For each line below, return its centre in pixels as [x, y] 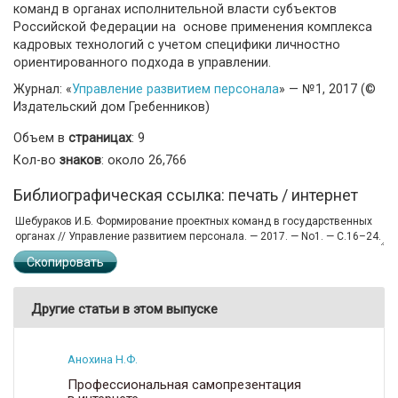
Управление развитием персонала [175, 88]
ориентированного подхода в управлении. [142, 62]
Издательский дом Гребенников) [111, 106]
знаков [80, 159]
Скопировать [65, 262]
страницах [100, 137]
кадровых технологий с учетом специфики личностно [177, 44]
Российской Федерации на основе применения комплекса [193, 26]
